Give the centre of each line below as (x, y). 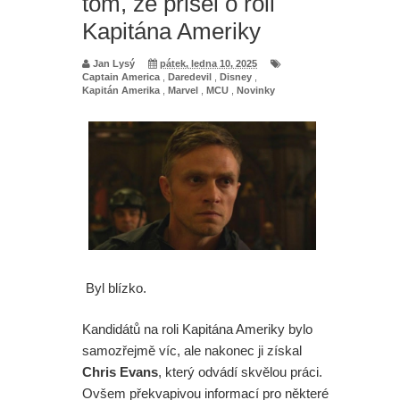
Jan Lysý (114, 63)
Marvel (183, 90)
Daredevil (190, 76)
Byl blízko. (114, 287)
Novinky (256, 90)
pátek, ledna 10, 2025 (208, 63)
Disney (236, 76)
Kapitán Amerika (121, 90)
